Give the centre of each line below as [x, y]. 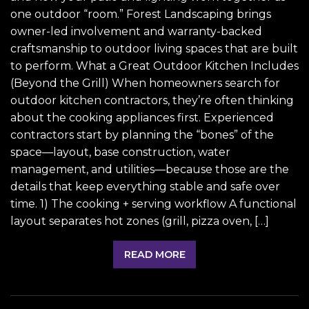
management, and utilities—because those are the [150, 169]
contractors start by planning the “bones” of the [142, 134]
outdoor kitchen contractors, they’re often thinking [152, 100]
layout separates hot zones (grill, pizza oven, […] [140, 221]
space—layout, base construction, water [120, 152]
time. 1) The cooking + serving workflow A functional [153, 203]
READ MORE [154, 254]
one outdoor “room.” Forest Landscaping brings [141, 14]
